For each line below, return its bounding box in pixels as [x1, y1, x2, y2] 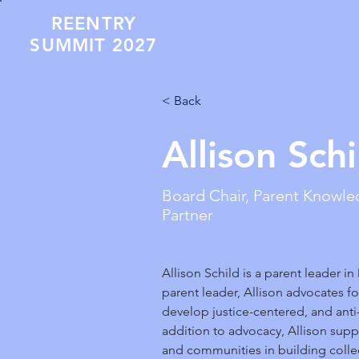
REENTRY [51, 13, 136, 34]
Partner [162, 205, 214, 224]
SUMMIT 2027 [30, 34, 158, 56]
